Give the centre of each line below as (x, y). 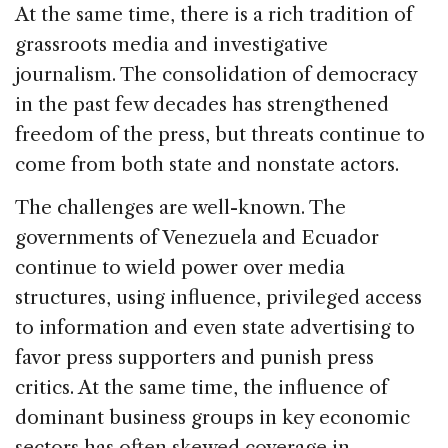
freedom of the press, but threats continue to (220, 134)
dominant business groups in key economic (212, 417)
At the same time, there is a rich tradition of (214, 14)
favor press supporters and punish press (194, 357)
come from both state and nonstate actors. (207, 164)
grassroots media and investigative (171, 44)
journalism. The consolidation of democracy (216, 74)
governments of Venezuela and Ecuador (197, 237)
